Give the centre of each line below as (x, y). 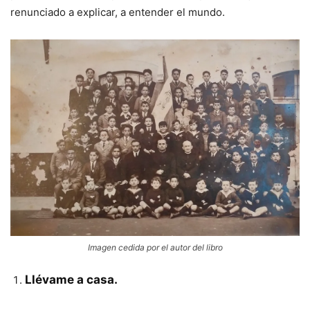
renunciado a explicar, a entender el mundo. (118, 12)
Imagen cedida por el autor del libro (155, 248)
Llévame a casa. (71, 280)
